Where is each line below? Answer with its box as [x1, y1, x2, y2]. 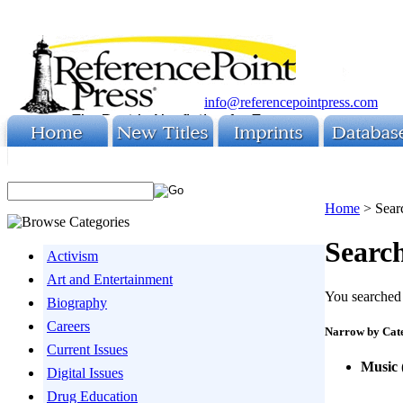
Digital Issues [47, 365, 123, 381]
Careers [47, 318, 90, 334]
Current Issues [47, 342, 128, 357]
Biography [47, 295, 107, 310]
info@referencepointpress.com [204, 94, 378, 110]
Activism [47, 248, 98, 264]
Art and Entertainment [47, 272, 173, 287]
